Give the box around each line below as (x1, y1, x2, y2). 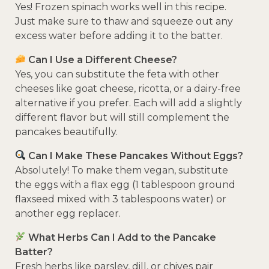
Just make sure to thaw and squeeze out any (15, 15, 233, 27)
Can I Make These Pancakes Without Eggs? (28, 150, 244, 162)
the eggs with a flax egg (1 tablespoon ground (15, 178, 235, 190)
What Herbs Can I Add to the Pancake (28, 231, 217, 243)
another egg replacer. (15, 207, 121, 219)
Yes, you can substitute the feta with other (15, 68, 219, 80)
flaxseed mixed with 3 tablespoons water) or (15, 193, 226, 205)
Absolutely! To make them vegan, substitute (15, 164, 228, 176)
